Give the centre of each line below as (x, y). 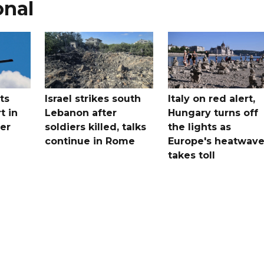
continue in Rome (90, 141)
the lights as (199, 127)
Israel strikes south (93, 98)
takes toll (193, 155)
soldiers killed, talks (96, 127)
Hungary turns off (213, 113)
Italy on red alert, (211, 98)
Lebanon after (81, 113)
